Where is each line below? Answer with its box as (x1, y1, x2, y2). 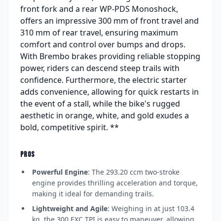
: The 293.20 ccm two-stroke (88, 167, 180, 177)
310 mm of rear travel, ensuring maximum (20, 27, 178, 38)
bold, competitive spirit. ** (20, 121, 119, 133)
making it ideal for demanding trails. (32, 188, 154, 198)
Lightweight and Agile (32, 203, 108, 213)
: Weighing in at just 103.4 (108, 203, 194, 213)
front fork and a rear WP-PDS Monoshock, (20, 3, 178, 14)
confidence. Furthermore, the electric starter (20, 74, 187, 85)
